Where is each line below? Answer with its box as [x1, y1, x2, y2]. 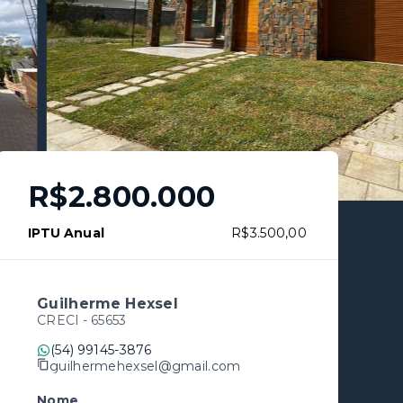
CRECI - [37, 312, 91, 328]
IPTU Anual [28, 225, 105, 241]
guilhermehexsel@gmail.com [49, 357, 241, 374]
